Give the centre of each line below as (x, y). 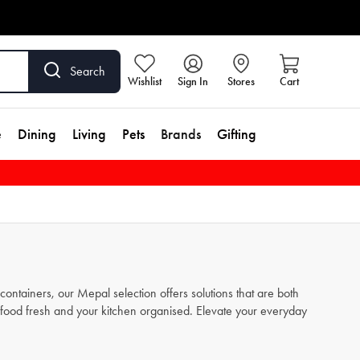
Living (89, 134)
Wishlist (145, 82)
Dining (37, 134)
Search (88, 71)
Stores (241, 82)
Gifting (237, 134)
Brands (181, 134)
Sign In (193, 82)
